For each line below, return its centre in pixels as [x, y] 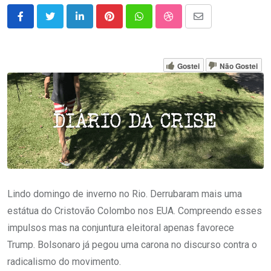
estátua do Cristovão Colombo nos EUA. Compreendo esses [135, 211]
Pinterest [128, 24]
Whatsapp [159, 24]
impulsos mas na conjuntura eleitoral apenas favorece [121, 228]
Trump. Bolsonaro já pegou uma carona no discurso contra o [132, 245]
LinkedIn [97, 24]
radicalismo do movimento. [64, 262]
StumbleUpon [196, 24]
